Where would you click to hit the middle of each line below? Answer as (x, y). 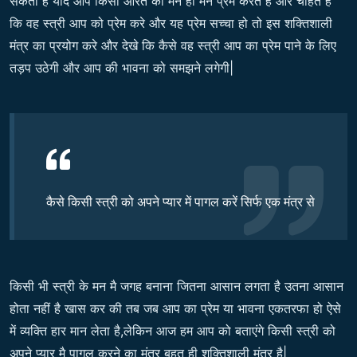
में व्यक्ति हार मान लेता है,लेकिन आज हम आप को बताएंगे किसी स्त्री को (173, 331)
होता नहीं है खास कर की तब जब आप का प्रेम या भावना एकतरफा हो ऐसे (175, 309)
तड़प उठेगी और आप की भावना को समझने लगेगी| (122, 68)
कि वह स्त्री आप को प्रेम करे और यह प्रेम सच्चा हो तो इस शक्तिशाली (171, 24)
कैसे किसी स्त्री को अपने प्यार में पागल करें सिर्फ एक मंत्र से (180, 202)
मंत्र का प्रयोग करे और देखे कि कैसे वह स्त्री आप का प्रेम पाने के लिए (173, 46)
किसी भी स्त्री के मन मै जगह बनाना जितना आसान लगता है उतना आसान (177, 286)
